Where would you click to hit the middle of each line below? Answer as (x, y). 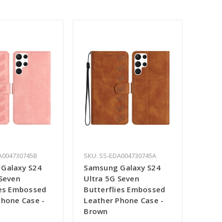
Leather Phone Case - (124, 200)
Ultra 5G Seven (111, 179)
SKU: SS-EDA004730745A (120, 156)
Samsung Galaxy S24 (122, 168)
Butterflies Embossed (125, 190)
